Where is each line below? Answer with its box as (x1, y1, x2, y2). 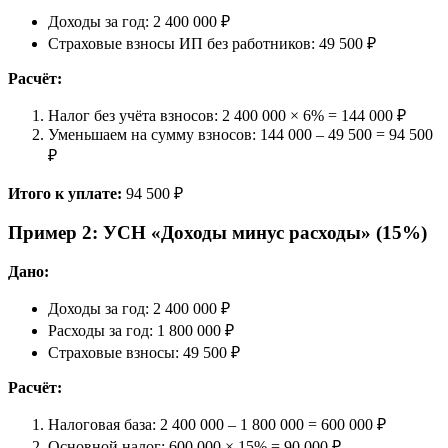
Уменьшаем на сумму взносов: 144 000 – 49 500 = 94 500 (48, 125, 433, 143)
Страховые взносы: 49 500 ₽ (48, 344, 240, 361)
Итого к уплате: (8, 184, 122, 202)
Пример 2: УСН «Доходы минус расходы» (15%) (8, 222, 427, 244)
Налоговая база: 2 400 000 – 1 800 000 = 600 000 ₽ (48, 416, 386, 433)
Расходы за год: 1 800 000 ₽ (48, 322, 234, 339)
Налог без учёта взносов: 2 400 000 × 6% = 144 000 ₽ (48, 106, 406, 124)
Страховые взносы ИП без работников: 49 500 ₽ (48, 34, 376, 52)
